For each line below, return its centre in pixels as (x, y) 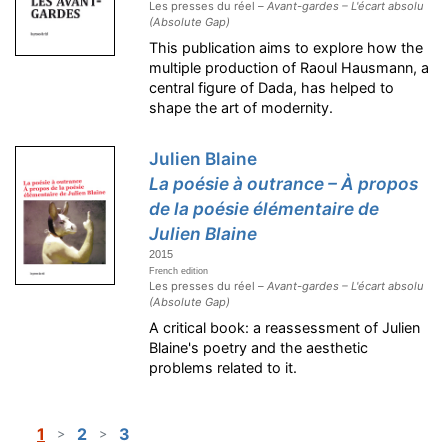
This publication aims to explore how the (286, 48)
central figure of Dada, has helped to (272, 88)
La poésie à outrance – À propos (284, 184)
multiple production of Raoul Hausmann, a (289, 68)
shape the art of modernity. (241, 108)
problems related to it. (223, 368)
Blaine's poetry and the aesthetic (259, 348)
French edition (179, 271)
